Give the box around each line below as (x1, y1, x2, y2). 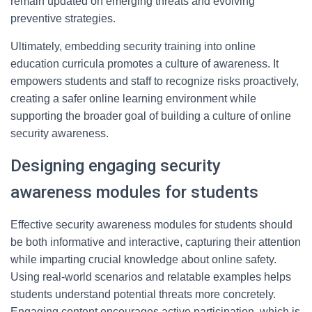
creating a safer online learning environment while (10, 93, 256, 104)
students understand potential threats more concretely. (10, 288, 276, 300)
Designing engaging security (10, 156, 221, 175)
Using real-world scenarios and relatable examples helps (10, 271, 291, 283)
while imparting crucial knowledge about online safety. (10, 253, 276, 265)
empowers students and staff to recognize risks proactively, (10, 75, 299, 87)
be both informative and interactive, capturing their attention (10, 236, 301, 248)
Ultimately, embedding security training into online (10, 40, 256, 52)
